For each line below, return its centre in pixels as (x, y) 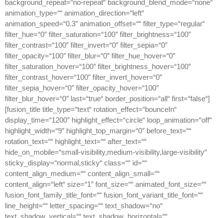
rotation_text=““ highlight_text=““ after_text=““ (76, 142)
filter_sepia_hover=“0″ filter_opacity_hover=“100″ (82, 88)
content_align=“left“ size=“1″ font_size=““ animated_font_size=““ (106, 184)
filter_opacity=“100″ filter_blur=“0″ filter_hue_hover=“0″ (90, 56)
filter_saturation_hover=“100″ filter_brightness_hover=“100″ (98, 67)
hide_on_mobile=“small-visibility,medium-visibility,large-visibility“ (106, 152)
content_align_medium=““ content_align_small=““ (82, 174)
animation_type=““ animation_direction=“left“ (74, 13)
